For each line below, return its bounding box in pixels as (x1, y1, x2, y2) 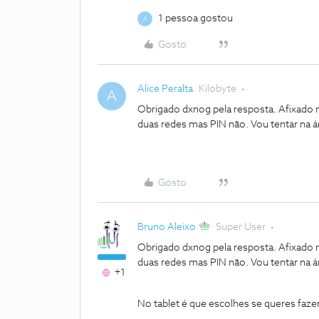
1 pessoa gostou (158, 14, 233, 23)
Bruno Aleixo (137, 222, 196, 232)
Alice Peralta (137, 84, 193, 94)
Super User (216, 222, 266, 232)
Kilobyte (199, 84, 236, 94)
